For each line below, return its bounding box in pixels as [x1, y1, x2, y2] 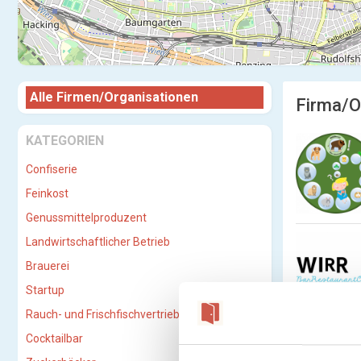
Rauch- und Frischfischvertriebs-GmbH [26, 308, 221, 321]
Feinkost [26, 187, 68, 200]
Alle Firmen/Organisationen [30, 89, 198, 105]
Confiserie [26, 163, 77, 176]
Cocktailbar [26, 332, 83, 345]
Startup [26, 284, 64, 297]
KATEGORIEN [26, 133, 104, 148]
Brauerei [26, 259, 69, 272]
